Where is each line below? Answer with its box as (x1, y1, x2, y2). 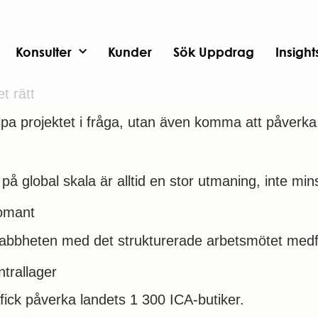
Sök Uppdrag (173, 43, 255, 60)
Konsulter (16, 43, 72, 60)
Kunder (108, 43, 153, 60)
